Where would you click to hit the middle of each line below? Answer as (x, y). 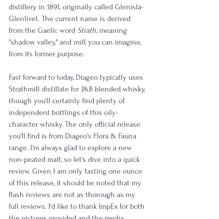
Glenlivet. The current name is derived (71, 19)
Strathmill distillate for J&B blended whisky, (78, 89)
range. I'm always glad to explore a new (71, 148)
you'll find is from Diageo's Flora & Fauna (74, 136)
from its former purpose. (46, 54)
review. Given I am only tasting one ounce (77, 171)
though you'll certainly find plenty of (68, 101)
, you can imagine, (114, 42)
